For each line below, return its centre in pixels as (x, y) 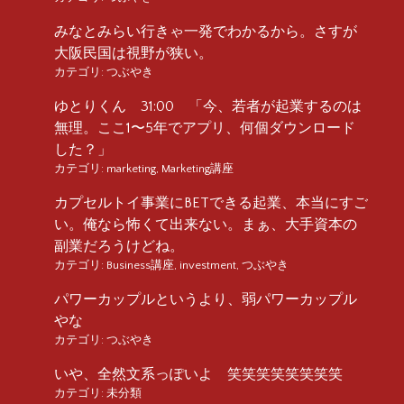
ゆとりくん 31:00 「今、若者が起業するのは (208, 106)
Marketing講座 (197, 168)
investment (208, 265)
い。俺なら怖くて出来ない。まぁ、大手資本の (206, 224)
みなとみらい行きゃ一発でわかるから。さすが (206, 31)
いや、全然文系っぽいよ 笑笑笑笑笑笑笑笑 (198, 374)
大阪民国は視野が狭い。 (133, 53)
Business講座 (140, 265)
